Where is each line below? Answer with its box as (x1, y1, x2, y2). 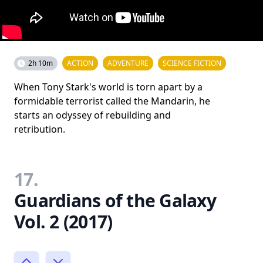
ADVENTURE (107, 58, 149, 68)
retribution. (14, 122, 65, 136)
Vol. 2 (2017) (14, 209, 113, 234)
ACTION (67, 58, 93, 68)
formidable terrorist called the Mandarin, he (14, 94, 210, 107)
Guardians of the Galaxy (14, 188, 216, 213)
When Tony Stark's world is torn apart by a (14, 80, 203, 93)
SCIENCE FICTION (163, 58, 221, 68)
